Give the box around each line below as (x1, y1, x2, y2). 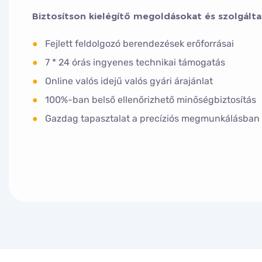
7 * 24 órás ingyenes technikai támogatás (40, 56, 226, 68)
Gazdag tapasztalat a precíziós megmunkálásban (40, 112, 260, 124)
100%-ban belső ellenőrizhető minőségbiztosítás (40, 94, 257, 105)
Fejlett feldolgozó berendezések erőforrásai (40, 37, 235, 49)
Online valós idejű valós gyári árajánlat (40, 75, 213, 87)
